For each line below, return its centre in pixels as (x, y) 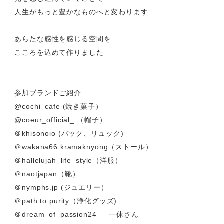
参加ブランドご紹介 (78, 178)
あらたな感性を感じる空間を (95, 118)
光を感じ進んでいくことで (91, 73)
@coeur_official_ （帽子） (92, 208)
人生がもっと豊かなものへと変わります (115, 88)
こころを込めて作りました (91, 133)
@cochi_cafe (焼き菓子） (90, 193)
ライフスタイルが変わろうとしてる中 (111, 13)
